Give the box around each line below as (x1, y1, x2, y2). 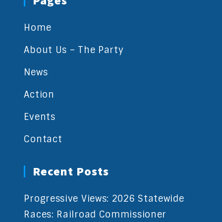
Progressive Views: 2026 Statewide (24, 193, 184, 205)
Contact (24, 133, 62, 146)
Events (24, 111, 55, 123)
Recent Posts (33, 164, 110, 179)
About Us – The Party (24, 44, 124, 56)
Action (24, 89, 55, 101)
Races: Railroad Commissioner (24, 209, 167, 221)
